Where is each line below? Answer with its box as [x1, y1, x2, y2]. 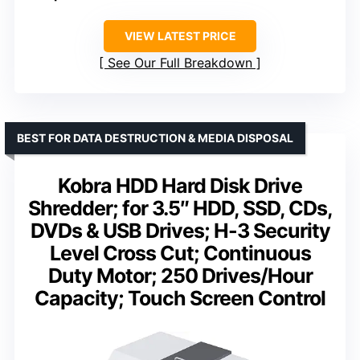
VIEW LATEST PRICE [124, 28, 236, 43]
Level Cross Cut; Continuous [49, 240, 311, 265]
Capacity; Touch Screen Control [35, 285, 325, 310]
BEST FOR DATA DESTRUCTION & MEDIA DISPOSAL [17, 130, 293, 145]
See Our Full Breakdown [108, 54, 252, 71]
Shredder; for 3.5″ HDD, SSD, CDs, [27, 195, 333, 220]
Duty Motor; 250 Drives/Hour [47, 263, 313, 288]
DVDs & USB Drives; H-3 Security [30, 218, 330, 243]
